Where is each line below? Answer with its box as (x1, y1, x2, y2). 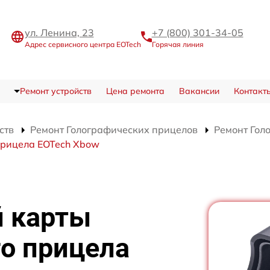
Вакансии (178, 86, 219, 96)
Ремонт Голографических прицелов (30, 124, 198, 136)
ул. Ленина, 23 (24, 26, 94, 39)
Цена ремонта (105, 86, 165, 96)
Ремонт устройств (19, 86, 92, 96)
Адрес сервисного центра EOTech (24, 39, 141, 49)
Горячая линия (151, 39, 204, 49)
